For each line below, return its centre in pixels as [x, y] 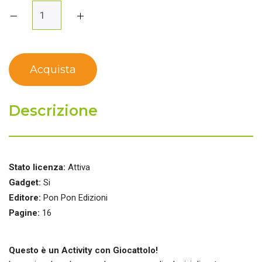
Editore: [25, 198]
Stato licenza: [37, 168]
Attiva [79, 168]
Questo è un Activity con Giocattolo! [83, 251]
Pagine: [24, 213]
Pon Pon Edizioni [75, 198]
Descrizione [53, 111]
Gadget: [25, 183]
